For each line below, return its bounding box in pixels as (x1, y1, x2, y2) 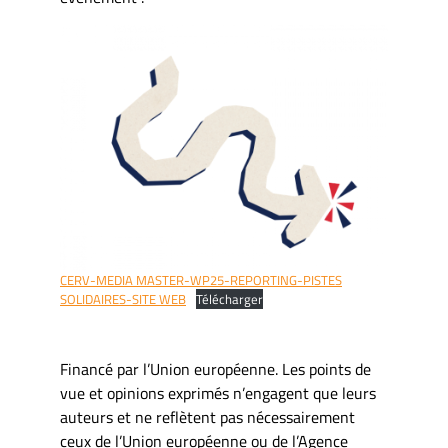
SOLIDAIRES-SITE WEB (60, 289, 186, 310)
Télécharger (195, 289, 263, 310)
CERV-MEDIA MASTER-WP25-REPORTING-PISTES (60, 270, 342, 291)
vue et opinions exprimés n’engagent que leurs (60, 381, 376, 406)
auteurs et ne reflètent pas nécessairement (60, 405, 355, 430)
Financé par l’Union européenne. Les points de (60, 357, 371, 382)
